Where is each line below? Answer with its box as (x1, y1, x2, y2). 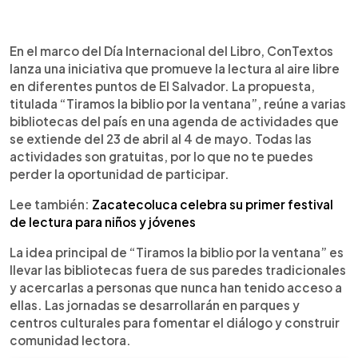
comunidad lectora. (10, 332, 131, 348)
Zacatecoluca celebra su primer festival (92, 196, 333, 212)
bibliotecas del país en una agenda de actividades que (10, 113, 339, 129)
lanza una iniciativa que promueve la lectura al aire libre (10, 60, 340, 76)
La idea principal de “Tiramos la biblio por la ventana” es (10, 244, 344, 260)
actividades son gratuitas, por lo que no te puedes (10, 148, 313, 164)
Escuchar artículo (72, 41, 169, 57)
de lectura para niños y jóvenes (10, 213, 196, 229)
